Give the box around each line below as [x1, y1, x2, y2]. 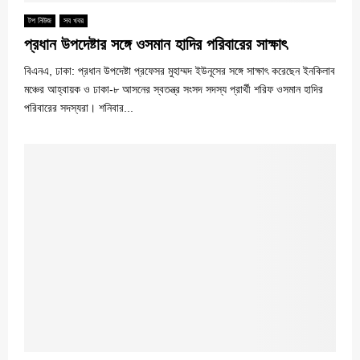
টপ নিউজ [28, 15, 51, 25]
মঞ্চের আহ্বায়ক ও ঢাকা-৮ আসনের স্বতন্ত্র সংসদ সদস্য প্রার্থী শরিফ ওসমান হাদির [24, 82, 323, 96]
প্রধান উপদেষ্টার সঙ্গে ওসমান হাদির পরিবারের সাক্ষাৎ [24, 35, 287, 53]
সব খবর [63, 15, 84, 25]
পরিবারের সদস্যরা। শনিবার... [24, 100, 133, 114]
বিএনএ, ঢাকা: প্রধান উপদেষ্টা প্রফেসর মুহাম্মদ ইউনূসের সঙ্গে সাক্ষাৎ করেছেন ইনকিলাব [24, 63, 335, 77]
